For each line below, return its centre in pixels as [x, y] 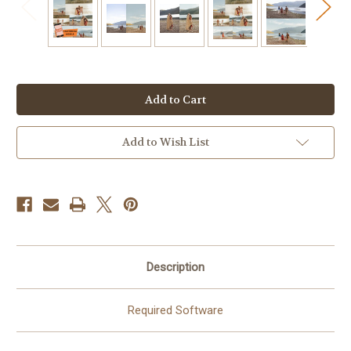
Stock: [32, 106]
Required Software [175, 310]
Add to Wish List [165, 141]
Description [175, 267]
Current [36, 91]
